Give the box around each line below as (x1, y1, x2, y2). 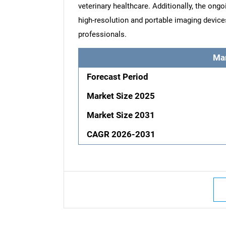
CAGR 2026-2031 (87, 130, 156, 140)
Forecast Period (87, 72, 149, 82)
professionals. (78, 29, 127, 39)
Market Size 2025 (87, 91, 155, 101)
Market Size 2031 (87, 110, 155, 121)
